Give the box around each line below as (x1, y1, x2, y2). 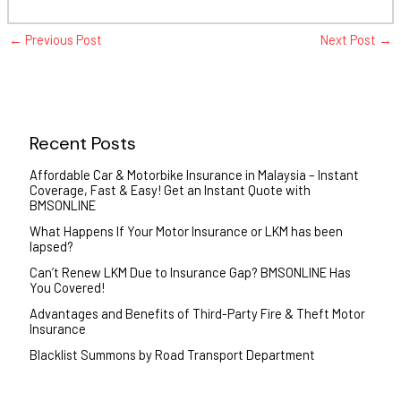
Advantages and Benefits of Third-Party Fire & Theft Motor (29, 305, 365, 322)
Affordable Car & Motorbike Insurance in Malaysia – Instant (29, 166, 359, 183)
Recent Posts (29, 132, 136, 156)
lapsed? (29, 238, 73, 255)
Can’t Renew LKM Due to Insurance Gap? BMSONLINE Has (29, 264, 351, 281)
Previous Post (21, 30, 102, 47)
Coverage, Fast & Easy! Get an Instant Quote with (29, 182, 311, 199)
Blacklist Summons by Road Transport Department (29, 346, 315, 363)
